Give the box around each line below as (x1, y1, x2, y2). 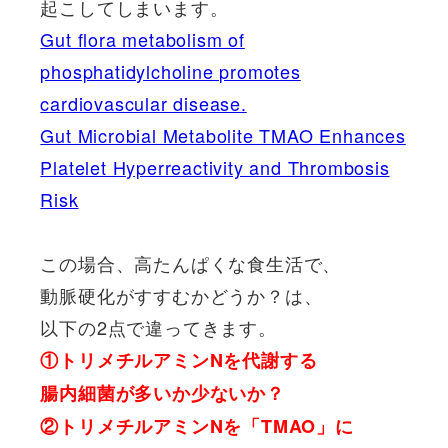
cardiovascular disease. (40, 90, 247, 117)
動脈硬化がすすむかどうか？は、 (40, 282, 323, 309)
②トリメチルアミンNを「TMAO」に (40, 413, 354, 440)
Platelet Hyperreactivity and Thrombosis (40, 154, 390, 181)
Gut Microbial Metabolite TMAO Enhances (40, 122, 406, 149)
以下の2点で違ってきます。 (40, 314, 277, 341)
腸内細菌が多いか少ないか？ (40, 380, 285, 407)
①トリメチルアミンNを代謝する (40, 347, 318, 374)
